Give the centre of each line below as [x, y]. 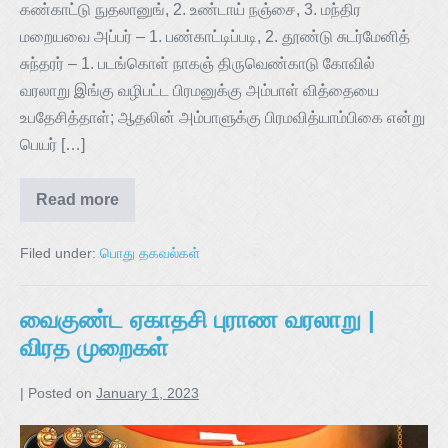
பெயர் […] [52, 144]
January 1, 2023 [147, 392]
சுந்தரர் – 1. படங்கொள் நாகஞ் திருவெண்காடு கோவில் [197, 63]
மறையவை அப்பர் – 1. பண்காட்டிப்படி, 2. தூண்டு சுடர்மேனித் [215, 36]
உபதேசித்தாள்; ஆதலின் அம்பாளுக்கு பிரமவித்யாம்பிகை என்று [222, 117]
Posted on [60, 392]
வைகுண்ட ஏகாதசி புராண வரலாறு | [197, 319]
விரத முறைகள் [94, 347]
